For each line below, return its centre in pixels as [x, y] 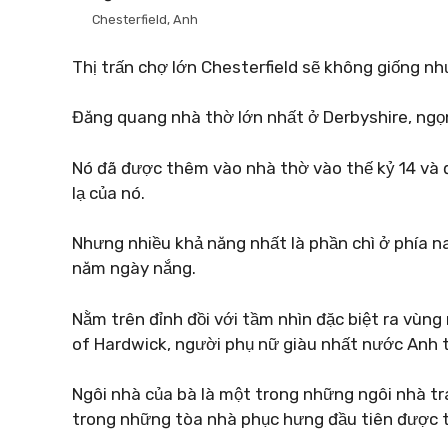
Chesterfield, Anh [145, 19]
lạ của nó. [108, 192]
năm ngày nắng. [134, 268]
